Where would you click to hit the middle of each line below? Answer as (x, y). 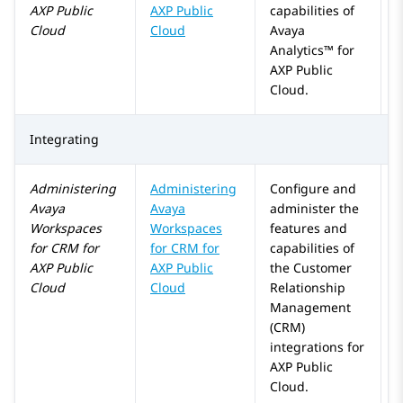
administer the (314, 209)
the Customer (311, 268)
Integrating (64, 139)
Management (310, 308)
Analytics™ (302, 50)
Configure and (313, 189)
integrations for (317, 347)
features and (309, 228)
